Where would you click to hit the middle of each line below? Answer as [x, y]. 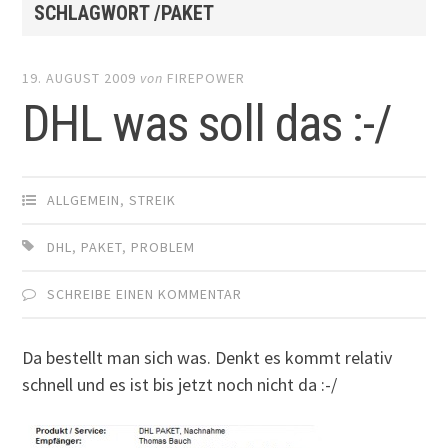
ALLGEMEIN [84, 200]
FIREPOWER [206, 78]
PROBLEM [163, 247]
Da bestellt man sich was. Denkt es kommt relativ [207, 357]
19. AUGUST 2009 [79, 78]
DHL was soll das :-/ [207, 124]
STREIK [153, 200]
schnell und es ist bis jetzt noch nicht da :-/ [180, 384]
